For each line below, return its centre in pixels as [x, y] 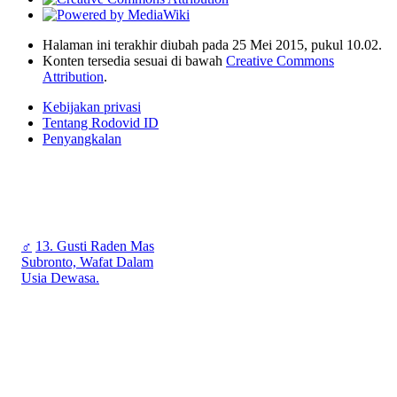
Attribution [73, 76]
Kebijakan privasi [92, 106]
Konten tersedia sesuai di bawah [134, 60]
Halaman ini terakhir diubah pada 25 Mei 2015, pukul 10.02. [212, 44]
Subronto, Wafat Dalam [87, 262]
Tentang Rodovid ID [101, 122]
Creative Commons [280, 60]
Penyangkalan [82, 138]
